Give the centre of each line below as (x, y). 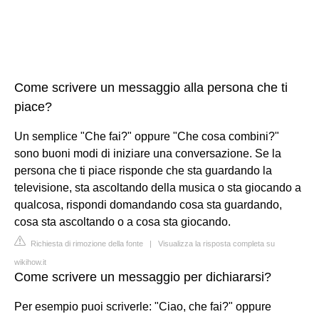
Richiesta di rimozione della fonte (86, 244)
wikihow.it (30, 262)
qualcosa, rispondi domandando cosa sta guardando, (148, 205)
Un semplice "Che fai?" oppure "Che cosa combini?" (147, 136)
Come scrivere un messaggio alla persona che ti (151, 88)
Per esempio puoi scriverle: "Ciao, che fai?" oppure (143, 307)
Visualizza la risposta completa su (216, 244)
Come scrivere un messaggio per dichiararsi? (143, 277)
